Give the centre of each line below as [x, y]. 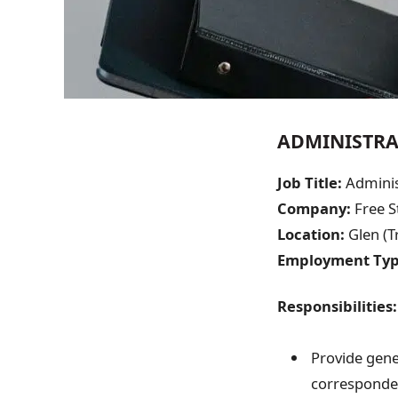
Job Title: [310, 183]
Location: [311, 234]
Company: [314, 208]
